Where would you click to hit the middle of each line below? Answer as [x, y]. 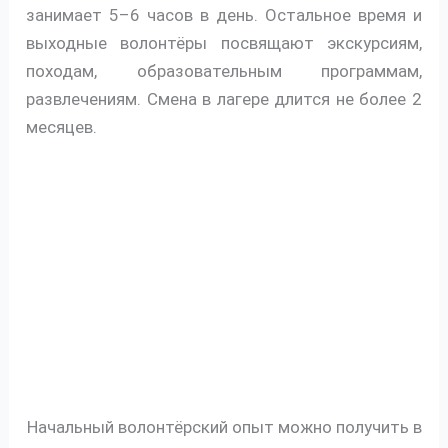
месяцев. [62, 126]
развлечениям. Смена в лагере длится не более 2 [224, 98]
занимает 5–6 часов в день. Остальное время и [224, 14]
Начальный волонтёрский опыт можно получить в [224, 427]
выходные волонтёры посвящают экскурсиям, [224, 42]
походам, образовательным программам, [224, 70]
